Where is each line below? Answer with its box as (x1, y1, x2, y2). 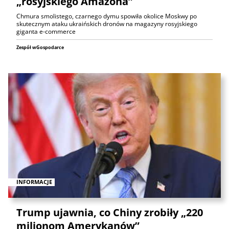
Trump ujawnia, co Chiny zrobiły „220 (16, 205, 203, 220)
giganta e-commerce (16, 27, 76, 36)
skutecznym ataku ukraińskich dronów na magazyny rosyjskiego (16, 19, 197, 28)
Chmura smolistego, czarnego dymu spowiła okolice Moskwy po (16, 11, 197, 20)
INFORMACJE (16, 178, 52, 186)
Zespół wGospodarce (16, 43, 64, 51)
